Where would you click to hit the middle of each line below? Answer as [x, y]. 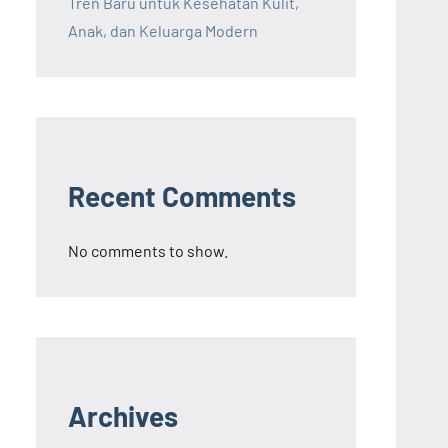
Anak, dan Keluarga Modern [163, 31]
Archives [123, 416]
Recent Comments [182, 196]
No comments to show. [148, 251]
